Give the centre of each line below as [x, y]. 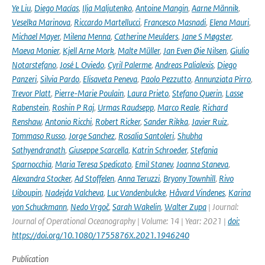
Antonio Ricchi [68, 122]
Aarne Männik [215, 8]
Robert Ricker [118, 122]
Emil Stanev [154, 164]
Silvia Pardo [60, 79]
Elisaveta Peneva [110, 79]
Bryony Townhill [189, 178]
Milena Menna [87, 36]
